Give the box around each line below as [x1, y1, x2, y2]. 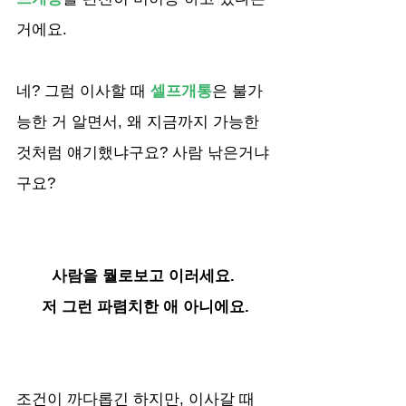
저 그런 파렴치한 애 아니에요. [41, 297, 249, 315]
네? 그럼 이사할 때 [16, 82, 150, 100]
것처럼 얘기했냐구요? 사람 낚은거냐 [16, 143, 269, 161]
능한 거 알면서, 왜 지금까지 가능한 [16, 112, 264, 130]
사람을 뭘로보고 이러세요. [51, 266, 239, 285]
